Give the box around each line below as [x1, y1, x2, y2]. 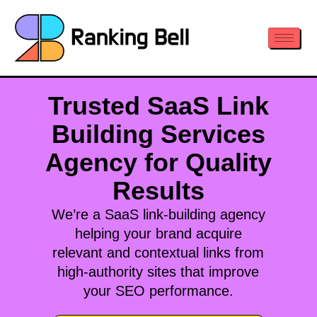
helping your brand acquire [74, 226, 242, 241]
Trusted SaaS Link [48, 91, 269, 120]
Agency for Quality [45, 148, 272, 177]
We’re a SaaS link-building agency [51, 207, 265, 222]
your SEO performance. [83, 283, 234, 299]
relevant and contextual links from [52, 245, 265, 260]
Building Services [52, 120, 265, 149]
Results [113, 176, 204, 205]
